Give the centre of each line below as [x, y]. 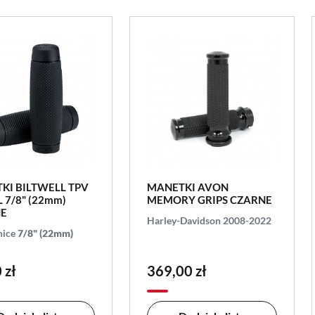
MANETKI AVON [188, 187]
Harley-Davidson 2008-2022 [210, 220]
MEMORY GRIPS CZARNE [210, 199]
